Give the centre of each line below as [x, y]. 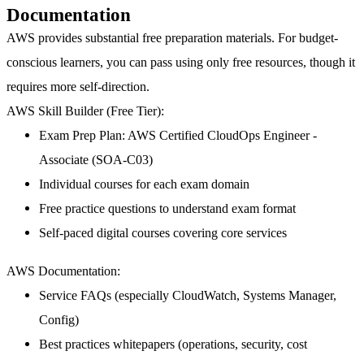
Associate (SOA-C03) [96, 160]
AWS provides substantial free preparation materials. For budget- [172, 38]
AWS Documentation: [63, 271]
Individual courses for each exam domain [144, 184]
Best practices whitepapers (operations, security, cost [173, 344]
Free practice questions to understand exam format [167, 209]
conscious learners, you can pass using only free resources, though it [181, 63]
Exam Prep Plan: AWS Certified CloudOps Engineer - [178, 136]
